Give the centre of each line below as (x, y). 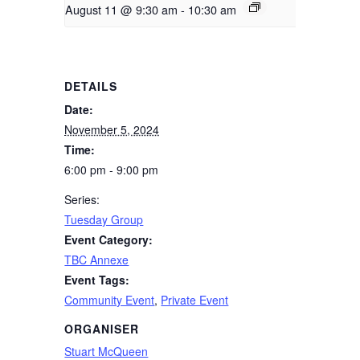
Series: (82, 200)
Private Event (195, 300)
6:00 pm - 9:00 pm (112, 170)
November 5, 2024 (112, 130)
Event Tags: (97, 280)
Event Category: (109, 240)
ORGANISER (102, 328)
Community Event (110, 300)
